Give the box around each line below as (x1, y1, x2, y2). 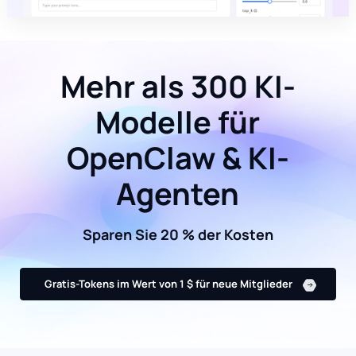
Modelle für (95, 102, 261, 143)
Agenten (116, 173, 240, 215)
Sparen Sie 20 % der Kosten (82, 224, 273, 244)
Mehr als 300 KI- (60, 66, 296, 107)
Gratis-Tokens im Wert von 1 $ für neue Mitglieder (44, 277, 292, 292)
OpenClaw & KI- (66, 137, 289, 179)
